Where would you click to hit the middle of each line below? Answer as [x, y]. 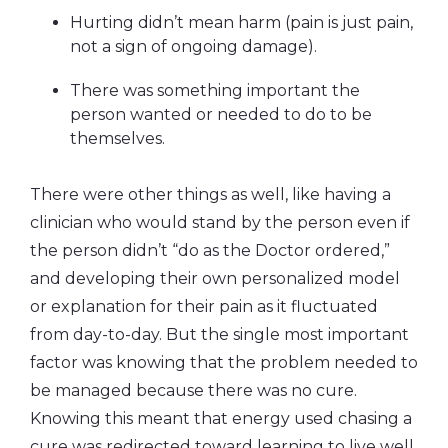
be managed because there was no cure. [193, 390]
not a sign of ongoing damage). [193, 46]
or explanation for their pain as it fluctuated [204, 306]
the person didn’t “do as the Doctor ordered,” [210, 250]
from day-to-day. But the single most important [219, 334]
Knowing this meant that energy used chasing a [221, 418]
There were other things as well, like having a [210, 194]
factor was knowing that [127, 362]
